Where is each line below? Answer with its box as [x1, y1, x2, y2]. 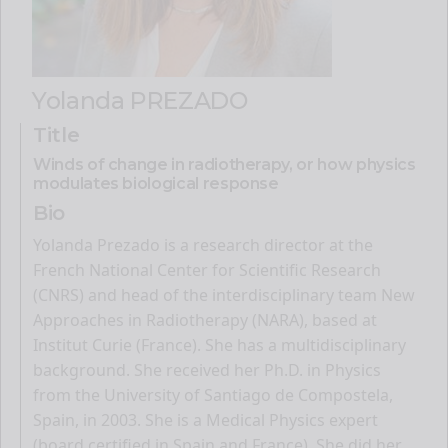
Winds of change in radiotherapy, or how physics [33, 154, 416, 174]
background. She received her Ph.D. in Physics [33, 358, 381, 381]
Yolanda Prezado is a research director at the [33, 233, 373, 256]
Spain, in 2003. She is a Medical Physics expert [33, 408, 378, 431]
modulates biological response [33, 173, 279, 193]
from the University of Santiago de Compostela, [33, 383, 393, 406]
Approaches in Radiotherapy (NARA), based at [33, 308, 377, 331]
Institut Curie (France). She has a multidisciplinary [33, 333, 406, 356]
